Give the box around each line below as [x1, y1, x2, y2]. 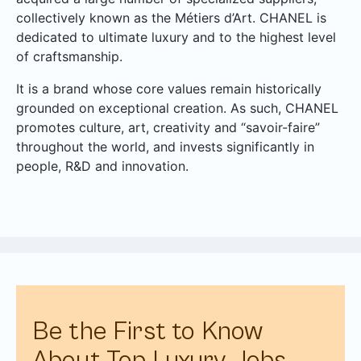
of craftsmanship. [16, 48, 122, 64]
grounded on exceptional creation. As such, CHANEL [16, 99, 338, 116]
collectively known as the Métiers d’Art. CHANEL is [16, 9, 326, 26]
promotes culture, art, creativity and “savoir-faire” [16, 118, 320, 135]
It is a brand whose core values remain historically [16, 80, 322, 97]
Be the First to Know [32, 316, 263, 346]
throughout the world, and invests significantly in [16, 138, 314, 155]
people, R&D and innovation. [16, 157, 189, 174]
